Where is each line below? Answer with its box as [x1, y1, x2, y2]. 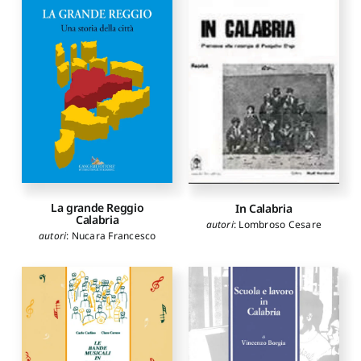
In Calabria [235, 200, 293, 216]
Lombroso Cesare [239, 217, 322, 231]
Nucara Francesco [71, 229, 156, 243]
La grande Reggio [51, 200, 144, 216]
